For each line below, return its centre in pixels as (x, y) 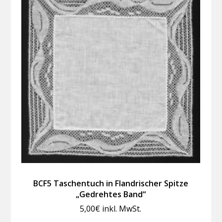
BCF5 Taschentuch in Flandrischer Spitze (111, 183)
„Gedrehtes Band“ (111, 194)
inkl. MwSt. (122, 208)
